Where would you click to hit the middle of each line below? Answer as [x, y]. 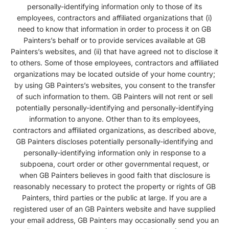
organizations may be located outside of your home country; [114, 74]
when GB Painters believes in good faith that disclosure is [114, 175]
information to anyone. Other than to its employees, [114, 119]
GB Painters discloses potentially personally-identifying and [114, 141]
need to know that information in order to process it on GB [114, 29]
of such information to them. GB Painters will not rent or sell [114, 96]
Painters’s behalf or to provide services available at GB [114, 40]
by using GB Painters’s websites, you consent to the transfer [114, 85]
